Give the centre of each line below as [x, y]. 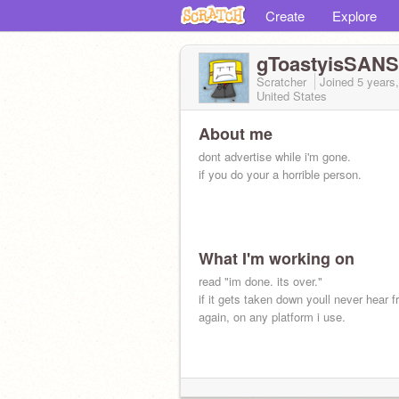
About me [236, 134]
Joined [338, 81]
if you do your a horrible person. [280, 174]
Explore [354, 16]
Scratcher [283, 81]
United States [292, 96]
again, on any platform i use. [272, 317]
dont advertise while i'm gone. [275, 156]
